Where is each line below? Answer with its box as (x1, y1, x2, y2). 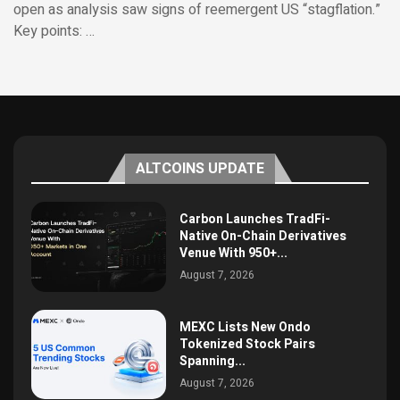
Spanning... (179, 352, 246, 371)
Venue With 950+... (179, 244, 288, 263)
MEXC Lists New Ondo (179, 318, 312, 337)
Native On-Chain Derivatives (179, 227, 347, 246)
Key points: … (13, 20, 95, 42)
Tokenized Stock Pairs (179, 335, 316, 354)
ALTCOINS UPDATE (136, 157, 264, 179)
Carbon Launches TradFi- (179, 210, 331, 229)
